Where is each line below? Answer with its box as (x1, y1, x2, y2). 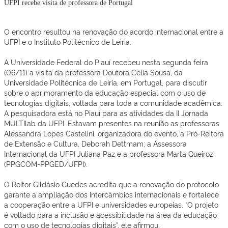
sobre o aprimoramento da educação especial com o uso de (4, 88, 206, 98)
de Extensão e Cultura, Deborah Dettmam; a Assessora (4, 138, 187, 149)
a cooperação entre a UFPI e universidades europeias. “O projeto (4, 199, 218, 210)
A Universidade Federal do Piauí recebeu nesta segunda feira (4, 57, 208, 67)
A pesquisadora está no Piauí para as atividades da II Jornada (4, 108, 208, 118)
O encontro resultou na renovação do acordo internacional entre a (4, 26, 223, 37)
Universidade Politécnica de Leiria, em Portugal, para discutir (4, 77, 207, 88)
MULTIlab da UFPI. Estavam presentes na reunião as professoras (4, 118, 219, 128)
